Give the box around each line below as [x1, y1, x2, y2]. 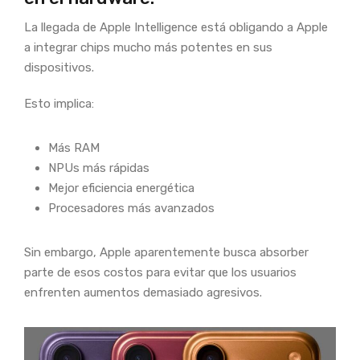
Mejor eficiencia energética [48, 180, 194, 195]
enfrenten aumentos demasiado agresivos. [24, 284, 262, 300]
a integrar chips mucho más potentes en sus [24, 39, 272, 55]
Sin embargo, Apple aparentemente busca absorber [24, 244, 309, 260]
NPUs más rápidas [48, 160, 149, 175]
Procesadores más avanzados [48, 200, 215, 215]
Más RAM [48, 140, 100, 155]
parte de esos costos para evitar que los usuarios [24, 264, 297, 280]
